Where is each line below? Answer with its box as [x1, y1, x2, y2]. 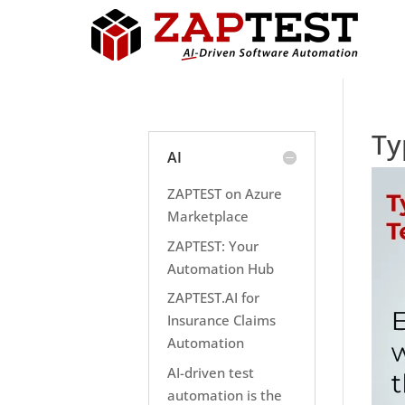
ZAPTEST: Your [167, 236, 259, 255]
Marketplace [167, 207, 250, 225]
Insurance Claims [167, 311, 277, 329]
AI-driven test [167, 363, 255, 381]
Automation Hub [167, 259, 275, 278]
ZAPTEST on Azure [167, 184, 283, 202]
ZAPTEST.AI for [167, 288, 260, 306]
